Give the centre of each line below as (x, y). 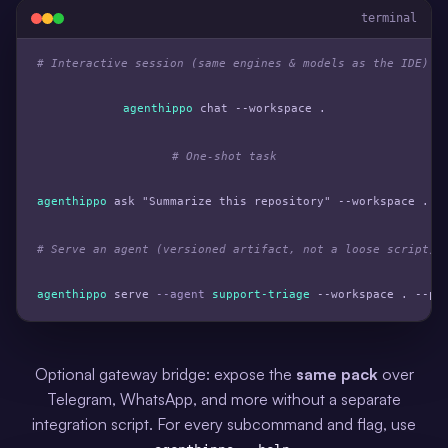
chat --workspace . (259, 109)
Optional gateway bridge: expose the (165, 374)
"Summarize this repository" (236, 202)
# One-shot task (224, 157)
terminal (389, 18)
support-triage (261, 295)
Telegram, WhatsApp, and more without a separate (224, 399)
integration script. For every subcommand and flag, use (224, 424)
